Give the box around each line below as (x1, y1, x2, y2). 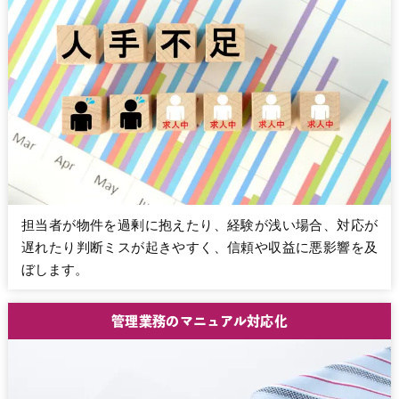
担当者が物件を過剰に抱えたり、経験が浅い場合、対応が (20, 217, 379, 233)
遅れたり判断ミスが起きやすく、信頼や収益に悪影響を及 (20, 240, 379, 256)
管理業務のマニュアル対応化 (111, 314, 288, 329)
